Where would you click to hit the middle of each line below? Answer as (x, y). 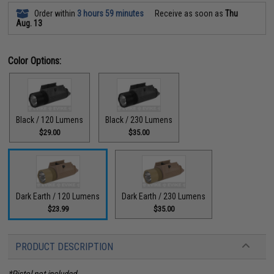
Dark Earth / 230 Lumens (164, 197)
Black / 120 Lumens (50, 120)
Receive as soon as (189, 14)
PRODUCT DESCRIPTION (65, 247)
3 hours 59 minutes (111, 14)
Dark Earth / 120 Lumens (58, 197)
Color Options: (35, 61)
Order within (55, 14)
